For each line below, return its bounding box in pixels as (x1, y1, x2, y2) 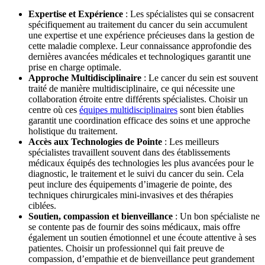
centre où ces (28, 104, 79, 115)
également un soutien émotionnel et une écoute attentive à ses (28, 232, 256, 243)
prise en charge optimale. (28, 62, 121, 72)
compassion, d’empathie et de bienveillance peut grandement (28, 253, 254, 264)
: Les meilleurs (162, 136, 219, 147)
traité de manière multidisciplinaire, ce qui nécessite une (28, 83, 235, 93)
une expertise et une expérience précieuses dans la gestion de (28, 30, 254, 40)
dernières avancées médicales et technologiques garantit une (28, 51, 251, 62)
